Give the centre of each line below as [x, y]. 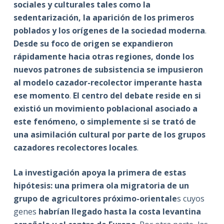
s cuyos [190, 198]
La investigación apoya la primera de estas [99, 172]
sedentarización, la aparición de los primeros [103, 17]
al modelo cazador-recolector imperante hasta [107, 82]
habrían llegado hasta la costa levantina [119, 211]
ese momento [41, 95]
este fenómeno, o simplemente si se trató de [104, 121]
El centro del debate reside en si [137, 95]
